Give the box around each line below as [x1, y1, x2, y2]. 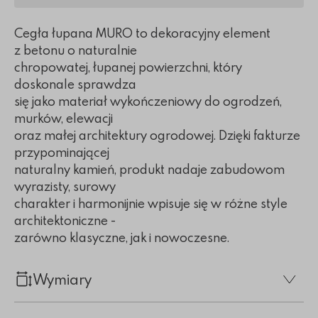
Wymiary [33, 269, 92, 288]
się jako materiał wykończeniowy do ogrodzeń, [14, 93, 282, 110]
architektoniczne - [14, 212, 116, 229]
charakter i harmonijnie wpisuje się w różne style [14, 195, 287, 212]
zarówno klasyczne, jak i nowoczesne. [14, 229, 229, 246]
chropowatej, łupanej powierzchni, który [14, 59, 242, 76]
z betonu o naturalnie [14, 42, 137, 59]
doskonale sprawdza [14, 76, 136, 93]
